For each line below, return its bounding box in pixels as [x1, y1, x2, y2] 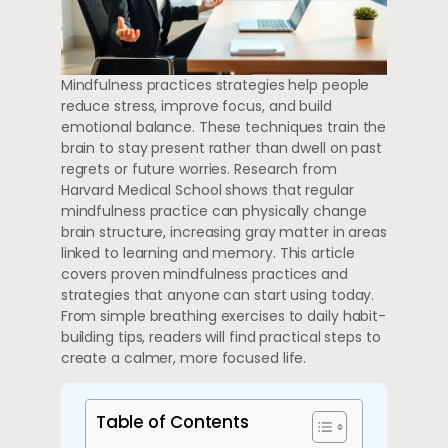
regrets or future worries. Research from [60, 158, 337, 179]
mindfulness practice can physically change [60, 200, 367, 221]
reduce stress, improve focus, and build [60, 95, 332, 116]
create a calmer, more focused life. [60, 347, 307, 368]
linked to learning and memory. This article [60, 242, 355, 263]
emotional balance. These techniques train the [60, 116, 387, 137]
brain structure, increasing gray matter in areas [60, 221, 387, 242]
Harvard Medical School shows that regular [60, 179, 354, 200]
